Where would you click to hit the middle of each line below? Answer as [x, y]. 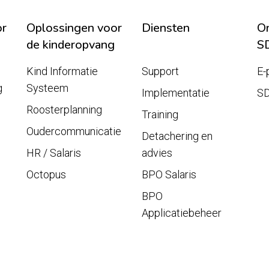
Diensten [166, 28]
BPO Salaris [169, 174]
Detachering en [177, 136]
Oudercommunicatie [74, 131]
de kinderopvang [71, 44]
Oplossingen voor [74, 28]
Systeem [47, 88]
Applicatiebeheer [182, 213]
